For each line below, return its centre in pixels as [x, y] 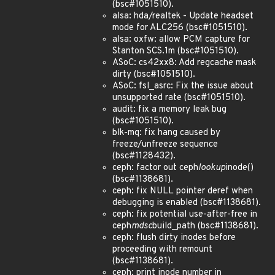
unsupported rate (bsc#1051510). [179, 98]
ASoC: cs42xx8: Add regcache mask [184, 63]
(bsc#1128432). [144, 156]
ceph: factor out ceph [155, 168]
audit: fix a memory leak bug [169, 110]
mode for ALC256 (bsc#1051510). [180, 28]
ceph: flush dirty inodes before [174, 238]
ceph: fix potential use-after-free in [185, 215]
